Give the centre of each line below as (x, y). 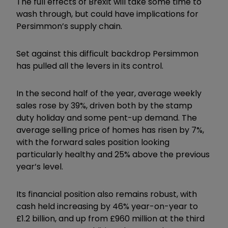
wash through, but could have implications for (107, 14)
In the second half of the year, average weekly (109, 93)
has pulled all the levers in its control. (90, 66)
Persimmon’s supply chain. (69, 26)
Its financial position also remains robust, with (107, 194)
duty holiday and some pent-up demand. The (107, 118)
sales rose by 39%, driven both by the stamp (104, 105)
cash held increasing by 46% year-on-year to (107, 206)
